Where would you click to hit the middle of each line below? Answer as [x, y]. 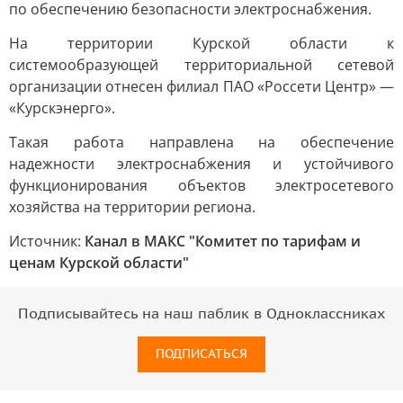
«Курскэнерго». [62, 108]
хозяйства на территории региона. [132, 207]
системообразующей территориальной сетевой [201, 65]
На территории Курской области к [201, 43]
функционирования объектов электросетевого [201, 185]
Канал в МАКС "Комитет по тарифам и [223, 241]
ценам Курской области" [99, 263]
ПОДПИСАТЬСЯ [201, 354]
